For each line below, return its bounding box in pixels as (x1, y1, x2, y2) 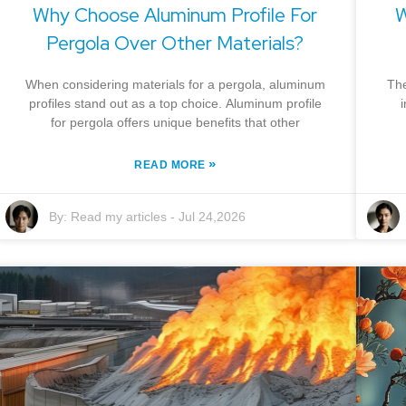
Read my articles (70, 209, 167, 225)
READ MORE (134, 159, 209, 172)
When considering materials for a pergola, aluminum (24, 77, 325, 92)
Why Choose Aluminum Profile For (33, 3, 318, 28)
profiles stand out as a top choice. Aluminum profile (28, 96, 322, 111)
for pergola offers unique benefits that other (50, 115, 300, 130)
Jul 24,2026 (178, 209, 246, 225)
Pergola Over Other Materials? (46, 31, 304, 56)
